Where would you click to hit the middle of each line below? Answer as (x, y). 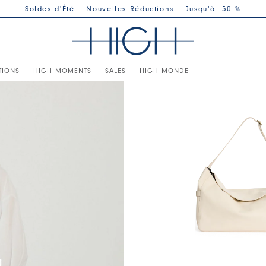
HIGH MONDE (164, 70)
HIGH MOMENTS (62, 70)
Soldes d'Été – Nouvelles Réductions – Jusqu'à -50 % (133, 9)
